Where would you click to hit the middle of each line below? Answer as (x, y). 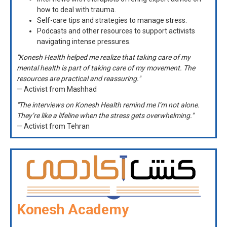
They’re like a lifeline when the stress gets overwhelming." (105, 116)
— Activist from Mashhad (57, 89)
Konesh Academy (73, 209)
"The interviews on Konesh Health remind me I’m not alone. (108, 105)
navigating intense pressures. (84, 42)
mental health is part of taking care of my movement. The (106, 68)
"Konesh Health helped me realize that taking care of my (104, 58)
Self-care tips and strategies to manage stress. (112, 21)
